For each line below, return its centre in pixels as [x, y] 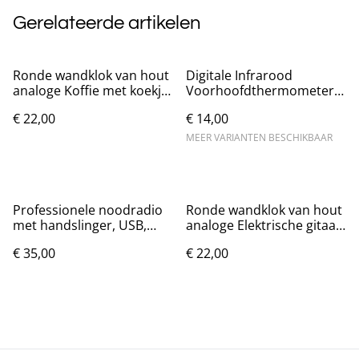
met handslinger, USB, [80, 225]
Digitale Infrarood [239, 75]
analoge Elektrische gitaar [264, 225]
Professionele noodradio [88, 210]
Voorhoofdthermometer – [265, 90]
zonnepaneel [52, 240]
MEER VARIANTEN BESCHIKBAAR [259, 137]
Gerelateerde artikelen [107, 22]
